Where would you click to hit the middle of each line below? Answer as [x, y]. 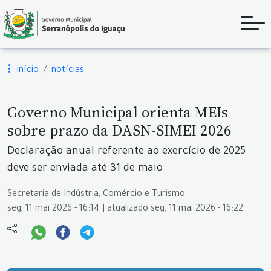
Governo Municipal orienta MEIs [118, 112]
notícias [68, 71]
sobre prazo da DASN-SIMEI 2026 [119, 130]
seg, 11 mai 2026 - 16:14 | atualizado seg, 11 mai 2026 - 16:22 [125, 209]
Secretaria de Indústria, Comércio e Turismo [96, 195]
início [27, 71]
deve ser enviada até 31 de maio [85, 169]
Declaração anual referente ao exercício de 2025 [126, 152]
